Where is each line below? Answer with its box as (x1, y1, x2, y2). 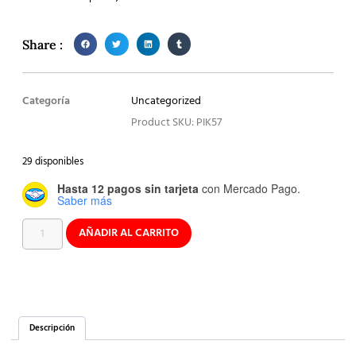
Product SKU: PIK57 (131, 114, 222, 133)
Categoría (22, 92, 70, 111)
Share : (22, 37, 63, 53)
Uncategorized (131, 92, 202, 111)
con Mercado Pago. (199, 180, 300, 196)
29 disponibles (22, 153, 83, 171)
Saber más (57, 192, 112, 208)
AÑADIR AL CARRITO (78, 223, 179, 242)
